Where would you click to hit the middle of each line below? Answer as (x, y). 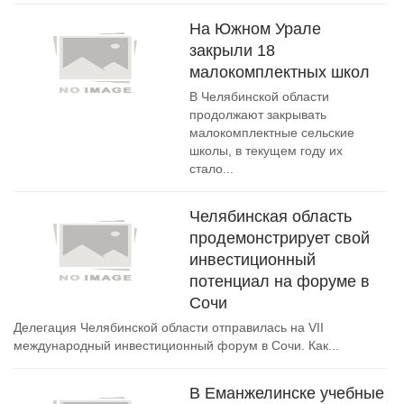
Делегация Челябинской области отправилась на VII (169, 327)
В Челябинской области (259, 96)
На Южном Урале (255, 29)
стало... (211, 169)
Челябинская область (271, 216)
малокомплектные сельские (272, 133)
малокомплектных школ (280, 72)
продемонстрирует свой (280, 238)
